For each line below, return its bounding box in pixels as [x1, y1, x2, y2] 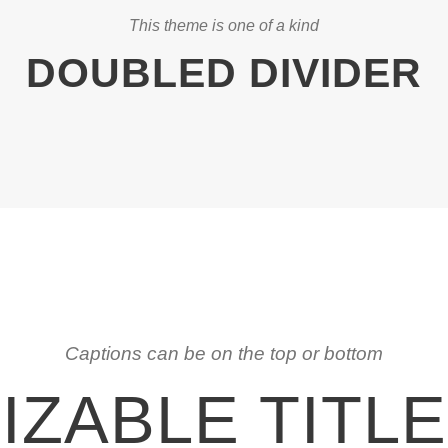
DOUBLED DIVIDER [26, 50, 422, 96]
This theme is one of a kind [129, 17, 319, 34]
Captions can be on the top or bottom [65, 343, 383, 364]
